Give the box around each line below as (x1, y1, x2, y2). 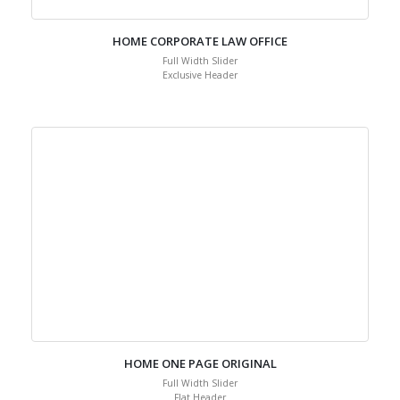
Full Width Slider (162, 90, 237, 103)
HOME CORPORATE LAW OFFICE (112, 69, 287, 85)
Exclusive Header (162, 104, 237, 117)
